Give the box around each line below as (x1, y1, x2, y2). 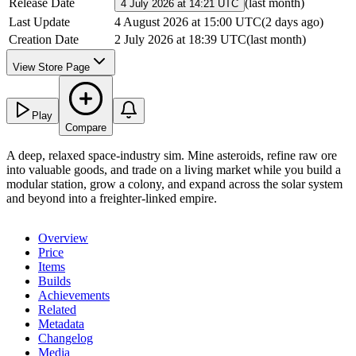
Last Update (9, 15, 70, 29)
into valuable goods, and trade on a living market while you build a (6, 163, 341, 177)
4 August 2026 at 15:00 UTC (114, 15, 261, 29)
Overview (38, 231, 88, 246)
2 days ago (265, 15, 319, 29)
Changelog (38, 331, 93, 346)
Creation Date (9, 33, 79, 47)
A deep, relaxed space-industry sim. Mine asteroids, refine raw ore (6, 149, 337, 163)
